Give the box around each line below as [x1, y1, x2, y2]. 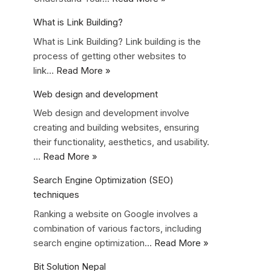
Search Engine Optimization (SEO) [33, 174, 174, 186]
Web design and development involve [33, 107, 189, 119]
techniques [33, 189, 79, 200]
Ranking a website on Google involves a [33, 207, 198, 220]
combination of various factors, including [33, 222, 201, 234]
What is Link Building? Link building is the [33, 35, 201, 47]
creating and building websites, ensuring [33, 122, 199, 133]
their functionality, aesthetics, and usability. [33, 136, 209, 148]
